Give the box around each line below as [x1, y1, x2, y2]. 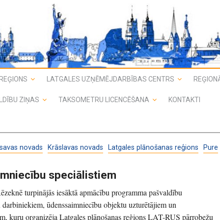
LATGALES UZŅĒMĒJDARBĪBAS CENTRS [47, 75, 174, 83]
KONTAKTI [168, 95, 200, 104]
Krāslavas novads [48, 143, 103, 152]
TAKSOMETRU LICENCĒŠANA [58, 95, 149, 104]
